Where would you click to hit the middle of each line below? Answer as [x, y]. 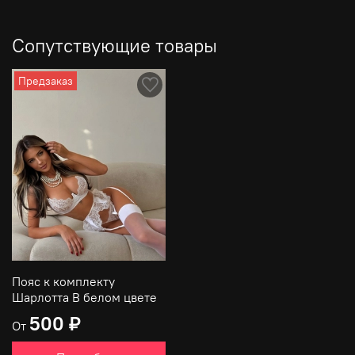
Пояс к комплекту [63, 282]
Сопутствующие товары [115, 45]
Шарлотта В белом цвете [84, 298]
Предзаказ [46, 80]
